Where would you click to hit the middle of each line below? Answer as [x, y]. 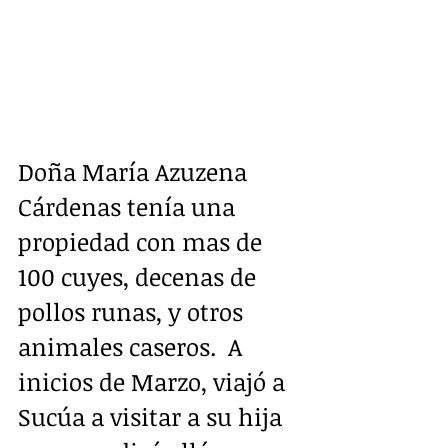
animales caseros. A [133, 346]
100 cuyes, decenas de [140, 276]
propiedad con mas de [143, 241]
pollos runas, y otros [133, 311]
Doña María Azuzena [135, 171]
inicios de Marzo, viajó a [154, 381]
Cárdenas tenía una [129, 206]
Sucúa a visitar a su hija [153, 416]
